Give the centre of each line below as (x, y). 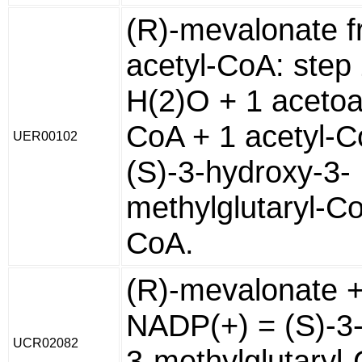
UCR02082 (46, 343)
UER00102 (45, 136)
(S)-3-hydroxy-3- (238, 172)
